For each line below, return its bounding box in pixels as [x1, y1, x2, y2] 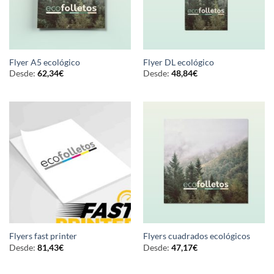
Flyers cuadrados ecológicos [143, 231, 250, 242]
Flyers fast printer [9, 231, 77, 242]
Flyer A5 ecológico [9, 57, 80, 67]
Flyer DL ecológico [143, 57, 214, 67]
